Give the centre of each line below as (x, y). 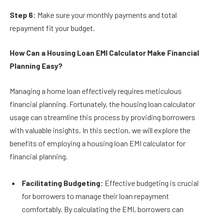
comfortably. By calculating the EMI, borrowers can (103, 209)
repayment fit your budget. (52, 28)
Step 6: (23, 15)
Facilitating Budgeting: (63, 183)
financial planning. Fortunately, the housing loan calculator (102, 104)
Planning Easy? (37, 66)
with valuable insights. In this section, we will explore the (100, 130)
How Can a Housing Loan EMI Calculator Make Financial (104, 53)
